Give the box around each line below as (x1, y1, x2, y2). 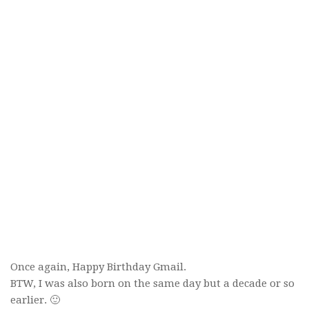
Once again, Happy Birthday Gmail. (10, 260, 186, 273)
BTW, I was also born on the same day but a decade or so (10, 277, 295, 290)
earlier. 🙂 (10, 293, 60, 306)
